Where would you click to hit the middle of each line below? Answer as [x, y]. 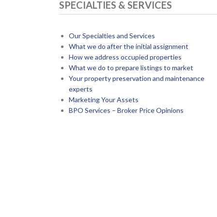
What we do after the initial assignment [128, 46]
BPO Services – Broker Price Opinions [126, 110]
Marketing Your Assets [103, 99]
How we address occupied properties [125, 57]
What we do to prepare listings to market [131, 67]
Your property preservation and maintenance [136, 78]
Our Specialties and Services [112, 35]
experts [80, 89]
